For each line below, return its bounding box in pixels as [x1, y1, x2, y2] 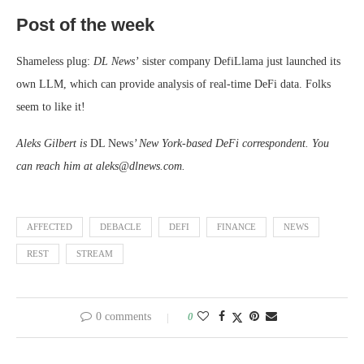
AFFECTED [27, 221, 72, 232]
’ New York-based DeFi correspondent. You [133, 136, 329, 149]
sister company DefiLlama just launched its [139, 54, 340, 67]
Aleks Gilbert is [16, 136, 90, 149]
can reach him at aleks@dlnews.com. [16, 159, 185, 172]
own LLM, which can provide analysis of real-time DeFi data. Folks [16, 77, 331, 90]
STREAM [76, 248, 113, 258]
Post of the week [16, 14, 154, 35]
